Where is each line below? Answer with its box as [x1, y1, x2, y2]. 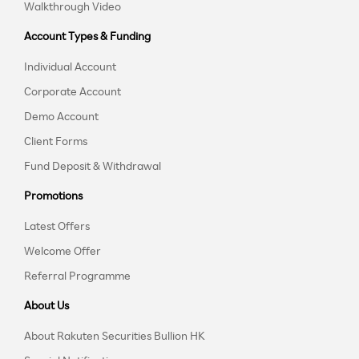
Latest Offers [24, 219, 90, 233]
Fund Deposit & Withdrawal [24, 159, 161, 173]
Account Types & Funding [24, 29, 151, 43]
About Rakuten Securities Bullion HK [24, 329, 205, 343]
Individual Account [24, 59, 116, 74]
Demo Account [24, 109, 99, 123]
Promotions [24, 188, 83, 203]
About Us [24, 298, 69, 313]
